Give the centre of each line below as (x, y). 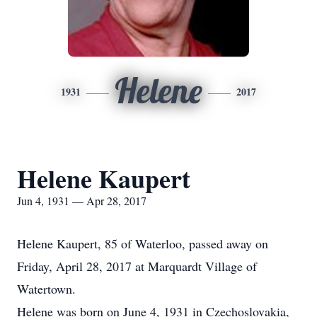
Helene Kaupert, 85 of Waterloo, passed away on (143, 243)
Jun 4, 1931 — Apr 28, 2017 (82, 201)
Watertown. (46, 289)
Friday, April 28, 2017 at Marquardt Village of (137, 266)
